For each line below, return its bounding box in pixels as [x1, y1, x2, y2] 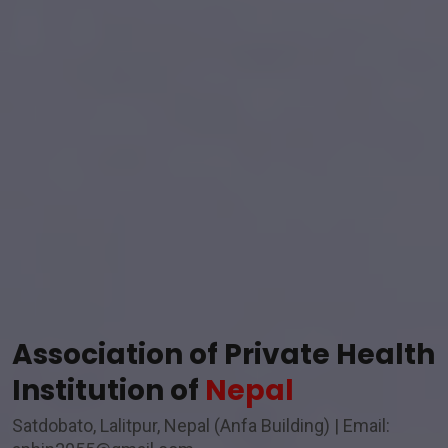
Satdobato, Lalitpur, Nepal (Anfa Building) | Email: [12, 414, 390, 436]
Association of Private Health [12, 334, 435, 374]
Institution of [12, 370, 205, 410]
